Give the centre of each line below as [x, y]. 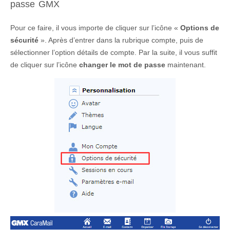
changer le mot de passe [122, 65]
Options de [200, 28]
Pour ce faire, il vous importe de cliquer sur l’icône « [95, 28]
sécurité [24, 40]
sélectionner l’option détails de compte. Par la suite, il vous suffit [114, 52]
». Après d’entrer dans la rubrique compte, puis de [121, 40]
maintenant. [186, 65]
